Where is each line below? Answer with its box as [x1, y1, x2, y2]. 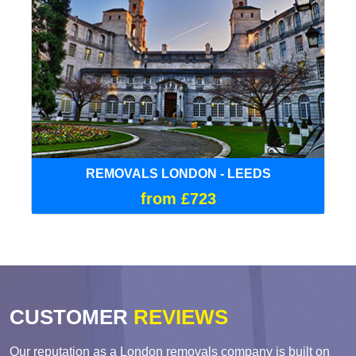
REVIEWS [128, 304, 228, 329]
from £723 [140, 189, 216, 207]
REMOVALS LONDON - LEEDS [85, 166, 271, 180]
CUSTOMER [10, 304, 128, 329]
